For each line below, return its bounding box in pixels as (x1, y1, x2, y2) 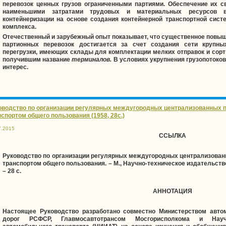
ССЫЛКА (158, 132, 186, 139)
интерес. (3, 63, 28, 71)
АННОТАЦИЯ (152, 187, 192, 195)
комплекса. (3, 23, 36, 30)
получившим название (3, 55, 72, 63)
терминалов (72, 55, 110, 63)
